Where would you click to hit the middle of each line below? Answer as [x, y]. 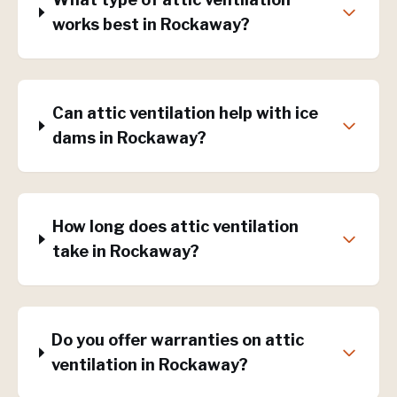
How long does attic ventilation [176, 226]
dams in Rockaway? [129, 138]
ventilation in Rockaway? [150, 365]
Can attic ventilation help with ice [185, 113]
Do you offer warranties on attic [178, 340]
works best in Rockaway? [151, 24]
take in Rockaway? [126, 251]
